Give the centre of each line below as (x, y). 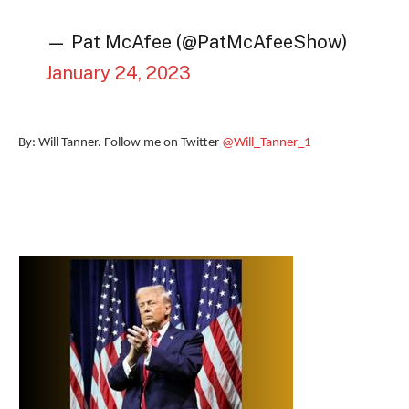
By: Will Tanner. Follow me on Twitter (120, 142)
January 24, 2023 (119, 73)
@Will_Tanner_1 (267, 142)
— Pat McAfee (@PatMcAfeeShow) (197, 42)
